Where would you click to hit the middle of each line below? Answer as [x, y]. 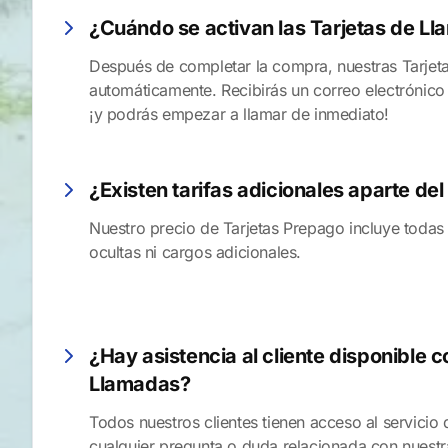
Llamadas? [140, 384]
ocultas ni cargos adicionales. [195, 252]
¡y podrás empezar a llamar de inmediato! [239, 114]
